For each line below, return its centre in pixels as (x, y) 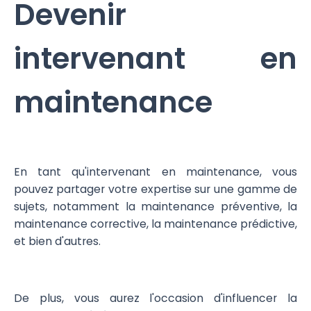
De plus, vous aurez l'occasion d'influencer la (155, 298)
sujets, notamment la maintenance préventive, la (155, 207)
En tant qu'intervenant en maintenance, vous (155, 172)
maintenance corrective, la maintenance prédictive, (155, 224)
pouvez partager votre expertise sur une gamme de (155, 190)
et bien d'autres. (58, 242)
